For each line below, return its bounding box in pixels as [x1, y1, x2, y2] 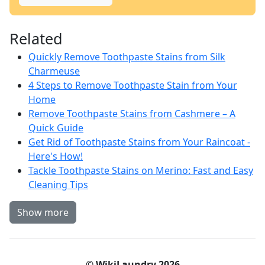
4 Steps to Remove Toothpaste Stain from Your [28, 79, 237, 92]
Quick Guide [28, 121, 83, 134]
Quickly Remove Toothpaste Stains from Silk [28, 50, 225, 63]
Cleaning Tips [28, 178, 88, 191]
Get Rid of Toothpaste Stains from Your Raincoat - [28, 135, 250, 148]
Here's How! [28, 150, 83, 163]
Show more [17, 206, 69, 219]
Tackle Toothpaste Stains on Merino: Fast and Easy [28, 164, 253, 177]
